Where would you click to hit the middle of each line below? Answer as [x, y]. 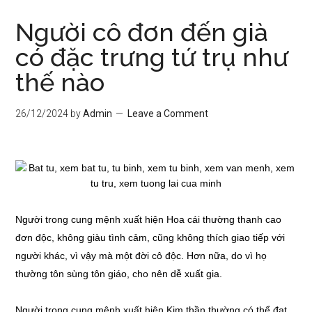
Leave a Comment [168, 114]
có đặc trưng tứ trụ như [152, 57]
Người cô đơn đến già [142, 32]
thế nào [60, 82]
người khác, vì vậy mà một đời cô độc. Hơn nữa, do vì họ [141, 256]
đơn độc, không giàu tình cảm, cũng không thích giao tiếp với [150, 237]
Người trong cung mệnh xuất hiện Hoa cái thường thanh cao [149, 219]
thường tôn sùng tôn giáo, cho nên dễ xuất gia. [119, 274]
